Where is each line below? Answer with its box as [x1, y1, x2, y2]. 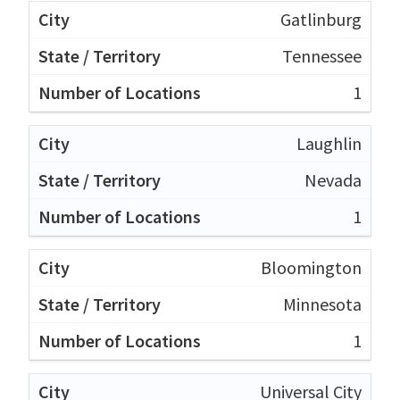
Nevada [304, 168, 362, 191]
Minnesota [283, 292, 362, 315]
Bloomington [261, 255, 362, 279]
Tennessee [282, 44, 362, 67]
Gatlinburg [280, 7, 362, 30]
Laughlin [296, 131, 362, 154]
